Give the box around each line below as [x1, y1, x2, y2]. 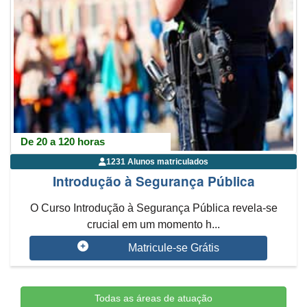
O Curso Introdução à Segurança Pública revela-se [29, 202, 278, 214]
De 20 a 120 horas [21, 136, 105, 147]
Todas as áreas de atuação [95, 293, 212, 304]
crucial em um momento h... [87, 219, 220, 230]
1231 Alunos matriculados [106, 157, 208, 167]
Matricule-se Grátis [127, 242, 219, 254]
